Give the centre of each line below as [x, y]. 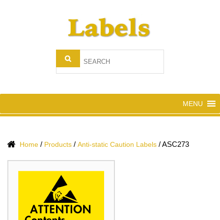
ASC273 [176, 144]
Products [58, 145]
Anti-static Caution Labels [117, 145]
